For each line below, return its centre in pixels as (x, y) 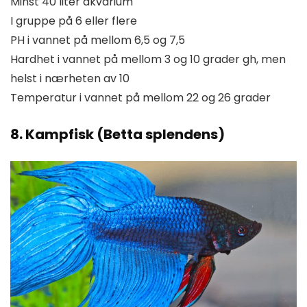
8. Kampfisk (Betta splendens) (118, 135)
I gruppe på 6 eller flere (74, 21)
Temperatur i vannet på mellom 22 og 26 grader (140, 98)
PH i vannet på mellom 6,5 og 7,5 (98, 40)
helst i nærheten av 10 (70, 79)
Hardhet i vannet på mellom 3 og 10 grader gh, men (148, 60)
